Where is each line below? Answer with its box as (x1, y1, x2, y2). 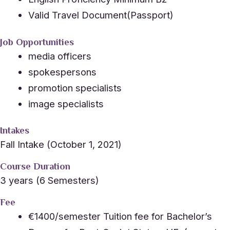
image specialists (28, 98, 104, 109)
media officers (28, 50, 94, 62)
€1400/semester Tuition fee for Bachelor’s (28, 210, 212, 222)
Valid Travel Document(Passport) (28, 9, 174, 21)
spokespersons (28, 66, 97, 78)
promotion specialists (28, 82, 122, 93)
